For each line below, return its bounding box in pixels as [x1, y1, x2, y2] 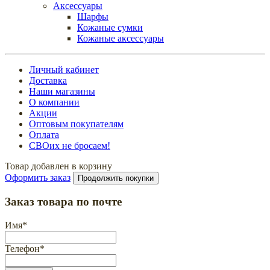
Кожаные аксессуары [77, 33, 164, 43]
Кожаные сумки [77, 22, 143, 33]
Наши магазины [29, 86, 95, 96]
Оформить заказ [5, 172, 71, 183]
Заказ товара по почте [5, 195, 122, 209]
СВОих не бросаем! [29, 140, 110, 151]
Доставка [29, 75, 67, 86]
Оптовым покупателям [29, 118, 124, 129]
